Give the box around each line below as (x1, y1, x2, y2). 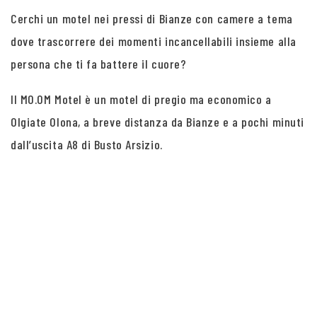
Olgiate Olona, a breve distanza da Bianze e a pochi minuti (11, 114, 304, 129)
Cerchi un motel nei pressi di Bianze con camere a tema (11, 11, 293, 26)
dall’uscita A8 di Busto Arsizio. (11, 137, 163, 152)
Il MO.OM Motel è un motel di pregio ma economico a (11, 91, 272, 107)
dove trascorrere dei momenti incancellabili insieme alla (11, 33, 296, 49)
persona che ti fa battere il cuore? (11, 56, 187, 71)
